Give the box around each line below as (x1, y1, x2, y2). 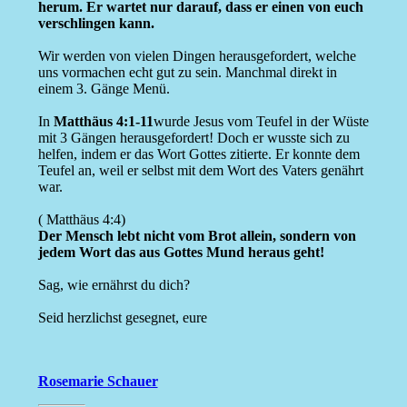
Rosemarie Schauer (37, 373, 158, 390)
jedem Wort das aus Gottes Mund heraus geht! (37, 244, 324, 261)
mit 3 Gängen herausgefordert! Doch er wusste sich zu (37, 130, 350, 146)
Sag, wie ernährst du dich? (37, 277, 190, 293)
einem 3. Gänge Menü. (37, 81, 170, 97)
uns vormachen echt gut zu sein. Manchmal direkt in (37, 65, 337, 81)
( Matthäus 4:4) (37, 212, 125, 228)
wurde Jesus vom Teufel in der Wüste (153, 114, 369, 130)
